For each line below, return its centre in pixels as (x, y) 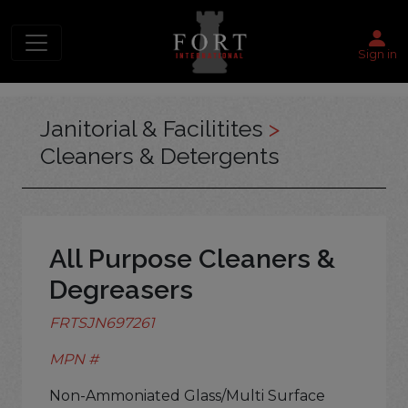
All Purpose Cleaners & (192, 259)
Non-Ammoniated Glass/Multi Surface (187, 396)
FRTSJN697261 (102, 323)
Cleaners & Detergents (160, 156)
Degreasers (121, 290)
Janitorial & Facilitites (154, 129)
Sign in (377, 53)
